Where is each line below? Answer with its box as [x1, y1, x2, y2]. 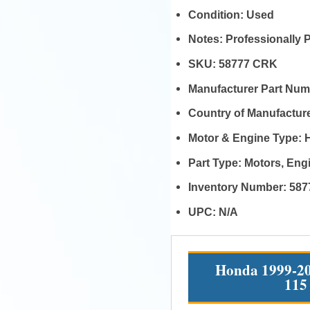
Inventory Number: [188, 181, 289, 194]
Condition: [188, 8, 246, 21]
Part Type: [188, 156, 244, 169]
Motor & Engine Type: [188, 131, 304, 145]
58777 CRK [218, 57, 277, 71]
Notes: [188, 33, 226, 46]
